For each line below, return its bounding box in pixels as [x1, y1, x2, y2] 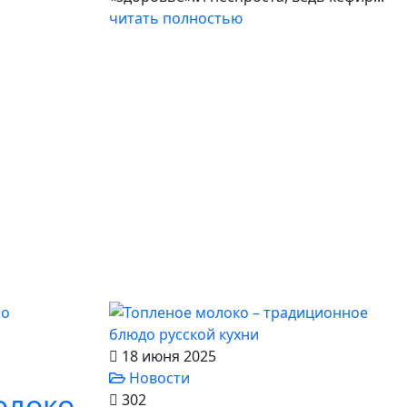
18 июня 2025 [118, 346, 216, 366]
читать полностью [109, 8, 243, 28]
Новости [125, 368, 190, 388]
